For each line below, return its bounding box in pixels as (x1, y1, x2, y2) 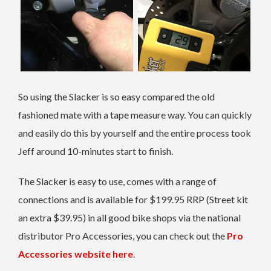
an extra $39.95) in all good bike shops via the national (18, 212, 241, 224)
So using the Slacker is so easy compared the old (18, 91, 215, 103)
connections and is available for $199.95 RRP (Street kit (18, 194, 248, 206)
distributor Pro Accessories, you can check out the (18, 230, 227, 242)
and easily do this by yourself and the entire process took (18, 127, 251, 139)
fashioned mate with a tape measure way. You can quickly (18, 109, 252, 121)
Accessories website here (18, 248, 133, 260)
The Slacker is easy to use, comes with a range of (18, 175, 217, 188)
